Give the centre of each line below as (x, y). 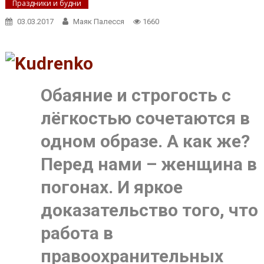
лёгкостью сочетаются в (145, 118)
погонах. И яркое (111, 187)
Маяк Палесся (98, 22)
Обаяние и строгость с (136, 95)
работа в (77, 233)
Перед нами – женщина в (148, 164)
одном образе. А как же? (145, 141)
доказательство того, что (149, 210)
